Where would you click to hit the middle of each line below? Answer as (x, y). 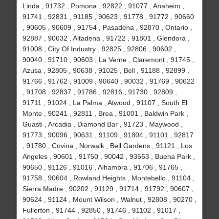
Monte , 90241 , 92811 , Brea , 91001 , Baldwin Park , (105, 114)
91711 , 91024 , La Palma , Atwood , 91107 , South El (105, 103)
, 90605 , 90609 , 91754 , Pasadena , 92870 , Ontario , (107, 28)
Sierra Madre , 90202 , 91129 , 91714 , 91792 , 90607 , (108, 189)
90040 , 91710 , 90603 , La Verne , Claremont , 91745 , (108, 60)
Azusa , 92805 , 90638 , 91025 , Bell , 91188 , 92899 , (106, 71)
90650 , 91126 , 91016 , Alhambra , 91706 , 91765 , (102, 167)
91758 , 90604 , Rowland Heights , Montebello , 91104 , (108, 178)
